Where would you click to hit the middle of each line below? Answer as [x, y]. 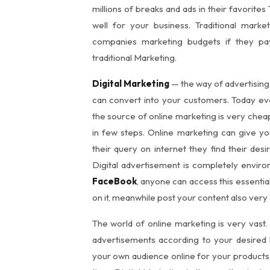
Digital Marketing [130, 83]
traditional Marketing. [134, 57]
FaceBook [114, 181]
